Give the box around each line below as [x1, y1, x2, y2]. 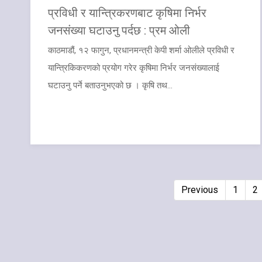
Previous [181, 184, 218, 195]
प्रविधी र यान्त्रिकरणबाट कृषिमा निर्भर [48, 4, 206, 20]
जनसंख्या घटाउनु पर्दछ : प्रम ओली [48, 22, 190, 37]
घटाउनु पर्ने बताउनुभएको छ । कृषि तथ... [48, 80, 173, 91]
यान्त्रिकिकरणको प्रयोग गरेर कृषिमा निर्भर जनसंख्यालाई [48, 62, 219, 73]
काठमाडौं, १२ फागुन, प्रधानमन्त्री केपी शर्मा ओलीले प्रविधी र [48, 44, 235, 56]
